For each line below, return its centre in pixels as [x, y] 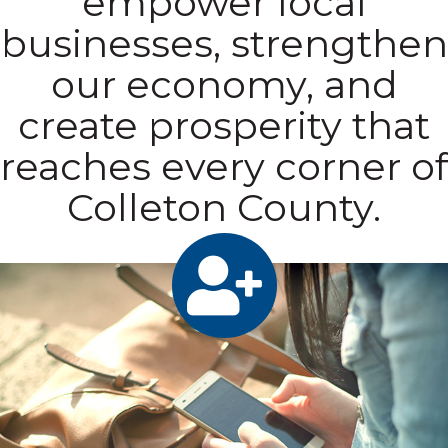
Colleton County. [224, 237]
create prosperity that [224, 155]
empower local [224, 32]
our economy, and [224, 114]
